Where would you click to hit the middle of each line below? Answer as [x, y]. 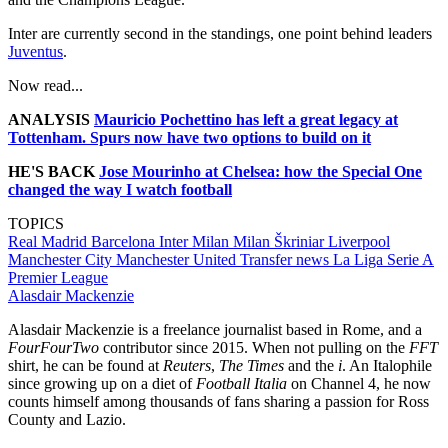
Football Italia [241, 384]
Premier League [58, 278]
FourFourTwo [55, 348]
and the [311, 366]
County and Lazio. [69, 420]
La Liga [360, 260]
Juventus [35, 52]
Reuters [187, 366]
